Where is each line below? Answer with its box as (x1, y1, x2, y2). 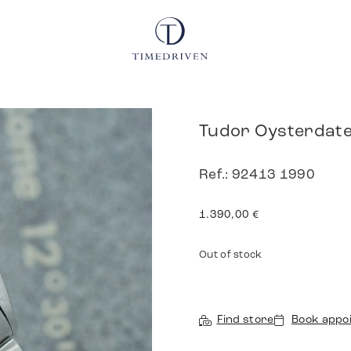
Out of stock (199, 249, 262, 260)
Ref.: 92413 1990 (199, 168, 315, 182)
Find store (216, 314, 274, 327)
